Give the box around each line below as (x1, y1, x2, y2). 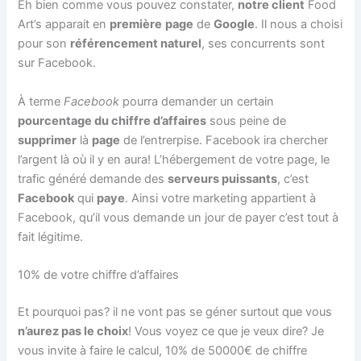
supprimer (18, 132, 77, 147)
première (110, 17, 163, 32)
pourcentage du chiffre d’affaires (18, 113, 207, 128)
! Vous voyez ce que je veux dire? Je (128, 323, 325, 338)
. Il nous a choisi (255, 17, 343, 32)
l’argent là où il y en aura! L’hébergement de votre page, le (18, 151, 330, 167)
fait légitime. (18, 229, 84, 244)
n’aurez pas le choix (18, 323, 129, 338)
